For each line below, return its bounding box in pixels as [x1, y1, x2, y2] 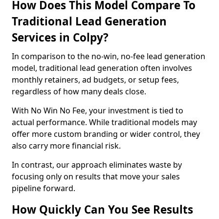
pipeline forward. [12, 183, 75, 194]
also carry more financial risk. [12, 140, 123, 151]
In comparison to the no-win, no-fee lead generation [12, 51, 205, 62]
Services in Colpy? [12, 30, 109, 45]
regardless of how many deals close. [12, 86, 146, 97]
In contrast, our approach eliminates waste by [12, 159, 182, 170]
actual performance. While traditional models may [12, 117, 197, 128]
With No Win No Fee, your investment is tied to [12, 105, 183, 116]
